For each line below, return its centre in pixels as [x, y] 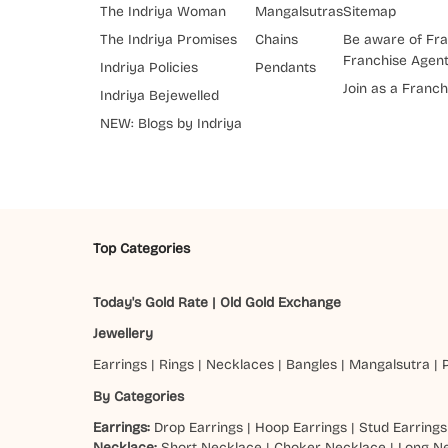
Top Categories [142, 249]
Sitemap [369, 12]
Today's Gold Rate [151, 302]
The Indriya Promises [168, 40]
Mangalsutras [299, 12]
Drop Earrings [199, 428]
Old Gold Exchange [281, 302]
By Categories [139, 396]
